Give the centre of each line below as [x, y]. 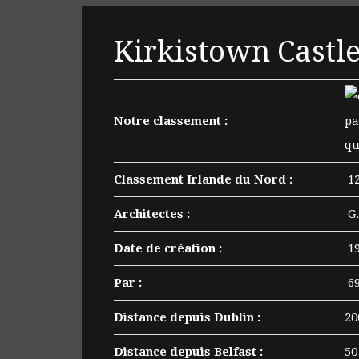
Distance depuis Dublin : [187, 317]
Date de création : [168, 248]
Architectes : [152, 214]
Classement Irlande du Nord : [203, 179]
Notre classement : [171, 121]
